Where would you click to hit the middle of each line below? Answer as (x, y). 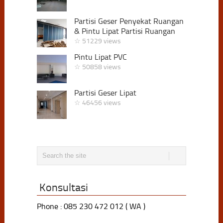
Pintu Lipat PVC (100, 57)
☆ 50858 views (97, 67)
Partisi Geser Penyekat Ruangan (129, 21)
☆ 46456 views (97, 103)
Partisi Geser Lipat (105, 93)
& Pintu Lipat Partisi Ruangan (124, 31)
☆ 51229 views (97, 41)
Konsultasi (63, 187)
